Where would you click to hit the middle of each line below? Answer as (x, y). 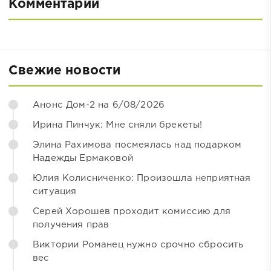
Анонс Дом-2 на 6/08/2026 (99, 105)
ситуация (55, 191)
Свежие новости (65, 70)
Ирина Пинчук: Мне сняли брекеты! (118, 125)
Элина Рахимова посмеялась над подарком (137, 145)
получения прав (71, 224)
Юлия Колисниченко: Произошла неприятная (142, 178)
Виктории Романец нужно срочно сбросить (138, 244)
